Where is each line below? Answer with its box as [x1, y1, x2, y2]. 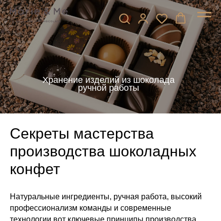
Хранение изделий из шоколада [42, 75, 175, 85]
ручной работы [78, 83, 139, 93]
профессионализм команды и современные [10, 204, 171, 212]
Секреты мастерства [10, 125, 154, 142]
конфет [10, 161, 60, 177]
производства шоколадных [10, 143, 196, 159]
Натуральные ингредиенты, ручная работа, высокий [10, 192, 202, 201]
